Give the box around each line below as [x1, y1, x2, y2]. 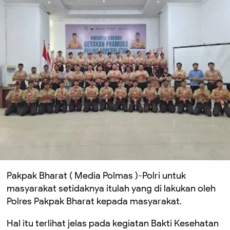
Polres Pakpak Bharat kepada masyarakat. [7, 195, 182, 207]
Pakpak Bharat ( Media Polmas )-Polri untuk [7, 169, 186, 181]
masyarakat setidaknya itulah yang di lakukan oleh [7, 182, 216, 194]
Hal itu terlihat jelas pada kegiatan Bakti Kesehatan [7, 217, 219, 229]
